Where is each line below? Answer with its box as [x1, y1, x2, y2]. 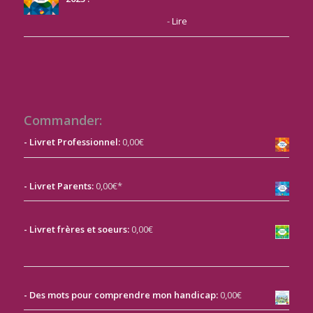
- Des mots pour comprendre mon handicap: [23, 288, 218, 301]
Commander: [23, 111, 102, 129]
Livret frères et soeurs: [27, 222, 129, 235]
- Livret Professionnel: [23, 135, 120, 148]
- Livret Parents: [23, 179, 94, 192]
